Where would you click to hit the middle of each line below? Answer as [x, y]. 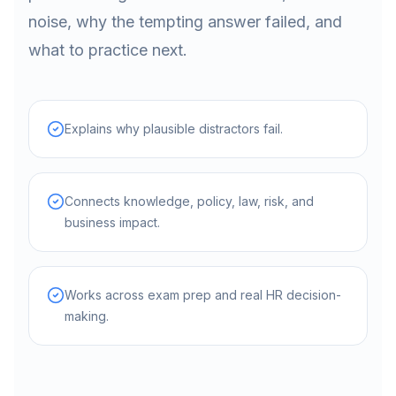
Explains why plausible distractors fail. [174, 129]
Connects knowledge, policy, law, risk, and [189, 201]
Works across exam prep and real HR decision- [203, 295]
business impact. [112, 222]
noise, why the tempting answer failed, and [185, 22]
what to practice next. [108, 50]
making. [87, 316]
